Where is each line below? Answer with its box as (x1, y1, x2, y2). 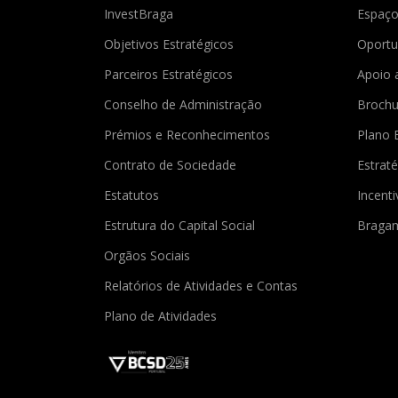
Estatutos (104, 187, 163, 204)
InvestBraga (104, 5, 177, 23)
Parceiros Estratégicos (104, 66, 236, 84)
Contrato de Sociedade (104, 156, 240, 174)
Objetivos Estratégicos (104, 36, 237, 53)
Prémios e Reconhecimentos (104, 126, 274, 144)
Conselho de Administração (104, 96, 266, 114)
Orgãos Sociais (104, 247, 194, 265)
